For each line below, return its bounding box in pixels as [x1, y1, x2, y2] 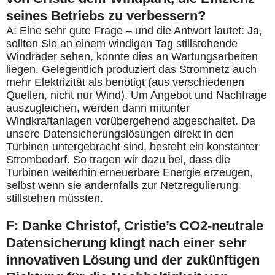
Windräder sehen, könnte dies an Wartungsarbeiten [6, 50, 258, 63]
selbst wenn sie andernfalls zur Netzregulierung [6, 179, 238, 192]
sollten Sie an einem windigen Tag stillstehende [6, 37, 238, 50]
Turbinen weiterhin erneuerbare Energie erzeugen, [6, 166, 253, 179]
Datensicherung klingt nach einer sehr [6, 235, 247, 251]
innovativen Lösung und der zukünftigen [6, 252, 260, 268]
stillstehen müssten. [6, 192, 103, 205]
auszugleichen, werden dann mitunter [6, 102, 190, 115]
